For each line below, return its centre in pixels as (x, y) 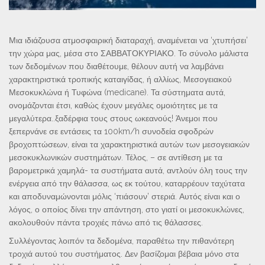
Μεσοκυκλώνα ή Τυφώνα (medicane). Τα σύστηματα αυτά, (117, 92)
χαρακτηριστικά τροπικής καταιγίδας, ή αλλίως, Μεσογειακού (120, 79)
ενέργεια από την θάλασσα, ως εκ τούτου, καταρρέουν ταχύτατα (127, 183)
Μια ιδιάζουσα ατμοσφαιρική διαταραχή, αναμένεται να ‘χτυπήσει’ (128, 40)
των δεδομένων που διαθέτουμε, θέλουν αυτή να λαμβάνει (116, 66)
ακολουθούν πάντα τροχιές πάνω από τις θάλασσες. (106, 222)
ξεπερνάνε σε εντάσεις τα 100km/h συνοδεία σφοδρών (111, 131)
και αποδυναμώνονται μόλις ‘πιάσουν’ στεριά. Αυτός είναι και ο (125, 196)
